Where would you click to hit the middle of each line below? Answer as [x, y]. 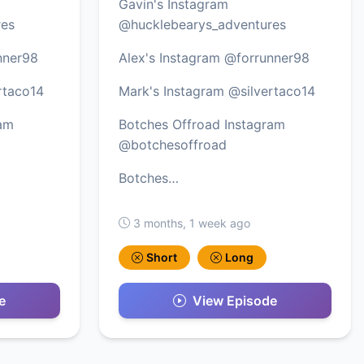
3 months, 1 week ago [192, 223]
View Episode [235, 300]
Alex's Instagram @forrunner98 [214, 57]
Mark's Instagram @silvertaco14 [217, 91]
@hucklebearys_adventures [202, 24]
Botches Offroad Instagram [202, 124]
